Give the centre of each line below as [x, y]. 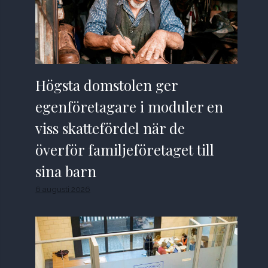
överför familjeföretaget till [125, 150]
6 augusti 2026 [63, 189]
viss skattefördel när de [110, 128]
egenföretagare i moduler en [130, 107]
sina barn [66, 171]
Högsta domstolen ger [107, 85]
